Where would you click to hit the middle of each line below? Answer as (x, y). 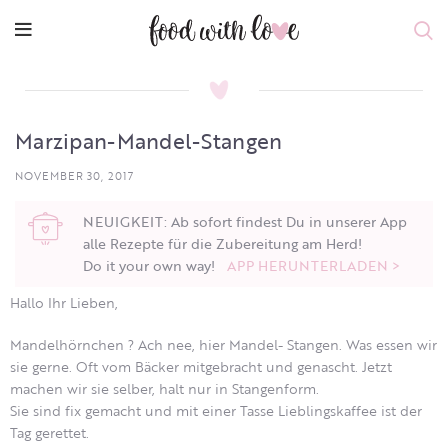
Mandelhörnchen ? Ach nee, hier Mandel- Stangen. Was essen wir (223, 344)
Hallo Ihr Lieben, (64, 302)
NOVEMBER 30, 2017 (74, 176)
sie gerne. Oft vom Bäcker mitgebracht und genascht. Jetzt (201, 366)
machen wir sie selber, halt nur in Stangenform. (164, 388)
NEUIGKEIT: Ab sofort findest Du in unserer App (245, 221)
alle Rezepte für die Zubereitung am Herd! (222, 243)
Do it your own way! (155, 265)
